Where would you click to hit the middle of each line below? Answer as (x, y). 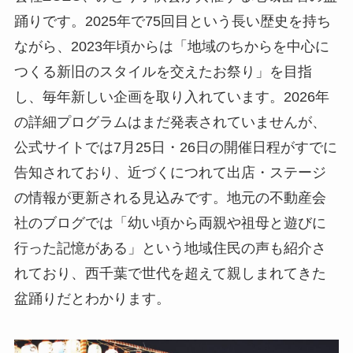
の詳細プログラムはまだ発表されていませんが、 (170, 122)
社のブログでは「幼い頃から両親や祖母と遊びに (170, 223)
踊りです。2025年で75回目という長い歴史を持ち (172, 21)
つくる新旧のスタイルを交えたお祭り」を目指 (163, 72)
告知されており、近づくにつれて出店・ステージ (170, 173)
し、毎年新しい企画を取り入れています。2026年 (171, 97)
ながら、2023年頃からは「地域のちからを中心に (171, 46)
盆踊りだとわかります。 (92, 299)
